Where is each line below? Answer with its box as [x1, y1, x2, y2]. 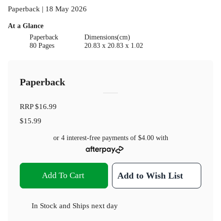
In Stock [32, 201, 57, 210]
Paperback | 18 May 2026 [8, 4, 87, 13]
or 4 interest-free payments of [53, 134, 138, 142]
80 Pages [30, 42, 55, 50]
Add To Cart [41, 170, 84, 180]
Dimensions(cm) [84, 34, 130, 41]
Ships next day [73, 201, 118, 210]
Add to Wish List [117, 170, 184, 181]
